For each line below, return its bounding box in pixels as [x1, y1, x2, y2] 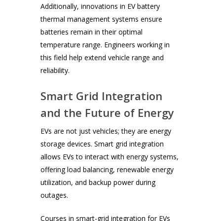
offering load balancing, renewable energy [40, 165, 174, 175]
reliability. [40, 66, 70, 75]
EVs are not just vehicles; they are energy [40, 126, 172, 136]
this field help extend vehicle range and [40, 53, 164, 63]
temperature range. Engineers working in [40, 40, 170, 50]
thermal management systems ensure [40, 14, 163, 24]
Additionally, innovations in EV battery [40, 1, 160, 11]
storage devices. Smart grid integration [40, 139, 164, 149]
